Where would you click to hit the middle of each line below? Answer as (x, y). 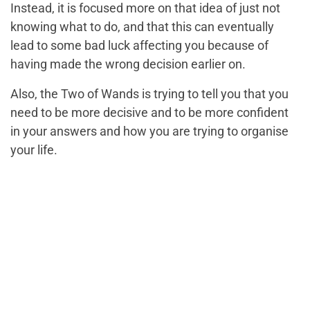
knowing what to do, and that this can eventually (142, 27)
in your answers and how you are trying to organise (149, 131)
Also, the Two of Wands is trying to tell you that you (149, 94)
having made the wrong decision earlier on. (128, 64)
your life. (34, 150)
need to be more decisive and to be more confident (149, 113)
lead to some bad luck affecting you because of (139, 46)
